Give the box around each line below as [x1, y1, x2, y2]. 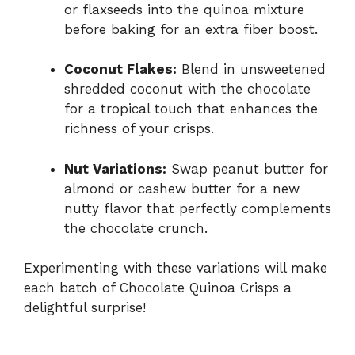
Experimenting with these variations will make [24, 260, 327, 277]
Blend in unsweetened [177, 61, 326, 78]
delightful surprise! [24, 300, 146, 316]
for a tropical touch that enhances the [64, 101, 318, 117]
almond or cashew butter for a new [64, 180, 300, 197]
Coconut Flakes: [64, 61, 177, 78]
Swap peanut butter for [166, 160, 328, 177]
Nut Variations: [64, 160, 166, 177]
